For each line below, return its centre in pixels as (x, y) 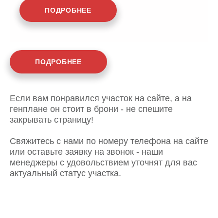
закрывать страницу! (52, 119)
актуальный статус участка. (65, 173)
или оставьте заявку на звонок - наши (86, 152)
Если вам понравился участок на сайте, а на (101, 98)
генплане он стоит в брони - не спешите (91, 109)
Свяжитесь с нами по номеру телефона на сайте (109, 141)
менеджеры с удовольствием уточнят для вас (103, 162)
